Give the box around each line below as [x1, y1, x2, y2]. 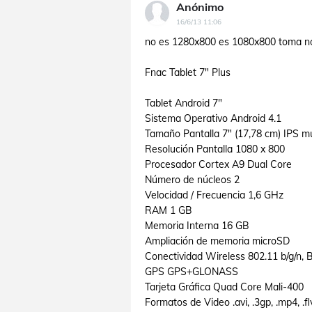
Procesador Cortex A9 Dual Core [145, 158, 292, 171]
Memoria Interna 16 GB [145, 219, 249, 232]
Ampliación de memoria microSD [145, 235, 290, 247]
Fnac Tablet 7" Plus [145, 66, 231, 79]
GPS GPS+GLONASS [145, 265, 238, 278]
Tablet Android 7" [145, 97, 222, 109]
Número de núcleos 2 [145, 173, 240, 186]
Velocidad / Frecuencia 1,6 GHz [145, 189, 283, 201]
